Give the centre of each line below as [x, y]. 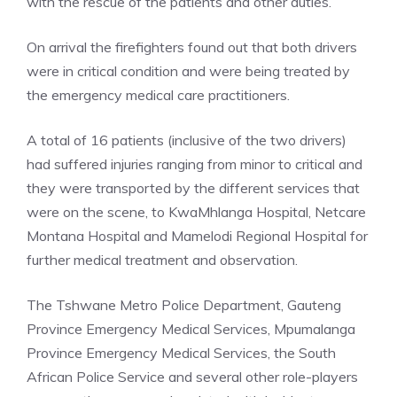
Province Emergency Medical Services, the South [181, 353]
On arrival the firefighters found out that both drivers [192, 47]
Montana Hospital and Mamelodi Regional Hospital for [197, 236]
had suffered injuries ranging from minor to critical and [195, 164]
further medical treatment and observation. [162, 260]
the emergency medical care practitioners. [158, 95]
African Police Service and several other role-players [192, 377]
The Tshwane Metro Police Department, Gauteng [184, 305]
